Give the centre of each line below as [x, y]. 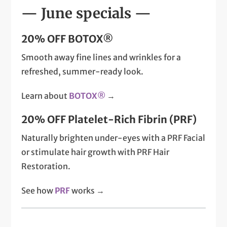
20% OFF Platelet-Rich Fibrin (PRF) [109, 120]
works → [87, 191]
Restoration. [46, 166]
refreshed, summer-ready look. [83, 72]
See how [38, 191]
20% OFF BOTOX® [68, 39]
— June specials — [86, 14]
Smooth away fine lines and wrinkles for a [101, 58]
